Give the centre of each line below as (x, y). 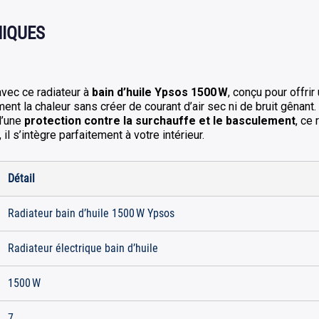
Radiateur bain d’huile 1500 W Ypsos (91, 213)
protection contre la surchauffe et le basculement (160, 121)
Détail (21, 178)
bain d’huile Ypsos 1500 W (160, 92)
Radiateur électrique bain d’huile (83, 248)
